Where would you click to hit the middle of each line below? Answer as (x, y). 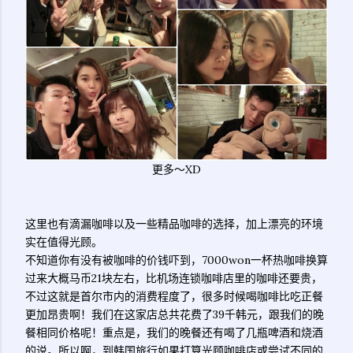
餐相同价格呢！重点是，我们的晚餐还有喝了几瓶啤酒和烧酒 (174, 333)
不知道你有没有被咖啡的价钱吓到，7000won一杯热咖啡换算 (176, 260)
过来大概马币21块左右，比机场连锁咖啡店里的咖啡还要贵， (174, 278)
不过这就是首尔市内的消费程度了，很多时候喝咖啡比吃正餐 (174, 296)
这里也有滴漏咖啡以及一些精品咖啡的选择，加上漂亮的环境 (174, 224)
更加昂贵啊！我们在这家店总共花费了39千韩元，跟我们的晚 (175, 314)
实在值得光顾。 (64, 242)
